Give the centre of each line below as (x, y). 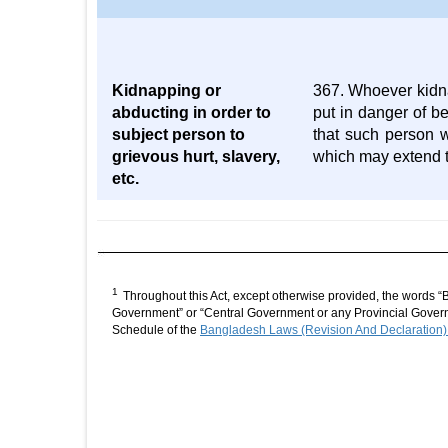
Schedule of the (156, 330)
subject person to (178, 134)
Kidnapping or (166, 90)
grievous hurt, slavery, (196, 156)
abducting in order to (191, 112)
